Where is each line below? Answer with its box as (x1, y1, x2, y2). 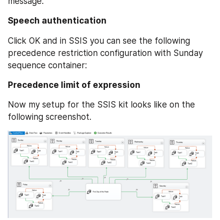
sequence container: (8, 60, 87, 70)
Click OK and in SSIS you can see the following (8, 35, 190, 46)
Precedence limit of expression (8, 80, 140, 90)
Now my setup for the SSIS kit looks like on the (8, 100, 195, 110)
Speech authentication (8, 16, 107, 26)
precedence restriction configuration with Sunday (8, 48, 203, 58)
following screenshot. (8, 112, 91, 122)
